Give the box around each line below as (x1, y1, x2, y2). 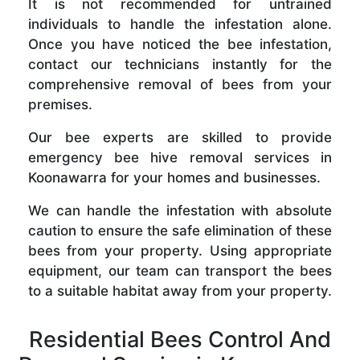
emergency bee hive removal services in (28, 149, 332, 166)
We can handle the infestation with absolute (28, 202, 332, 219)
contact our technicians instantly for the (28, 55, 332, 72)
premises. (28, 96, 92, 112)
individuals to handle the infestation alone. (28, 15, 332, 32)
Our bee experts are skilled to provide (28, 129, 332, 145)
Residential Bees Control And (29, 325, 331, 353)
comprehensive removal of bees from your (28, 76, 332, 92)
